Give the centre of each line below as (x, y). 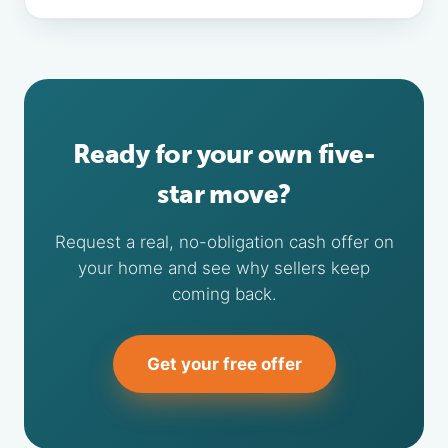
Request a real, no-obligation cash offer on (224, 242)
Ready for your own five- (224, 154)
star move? (224, 194)
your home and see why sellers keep (224, 268)
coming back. (224, 294)
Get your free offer (224, 364)
